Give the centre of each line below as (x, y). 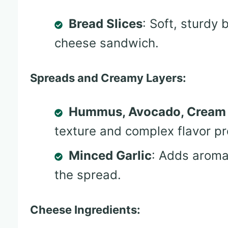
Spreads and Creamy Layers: (108, 78)
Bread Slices (106, 24)
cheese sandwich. (107, 43)
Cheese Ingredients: (85, 210)
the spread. (88, 175)
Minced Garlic (110, 156)
